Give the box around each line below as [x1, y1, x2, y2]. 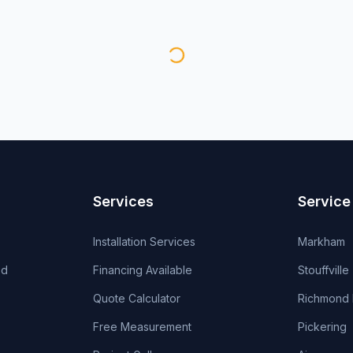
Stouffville [297, 263, 349, 277]
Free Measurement [93, 320, 192, 333]
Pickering [297, 320, 347, 333]
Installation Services [93, 235, 196, 248]
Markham [297, 235, 345, 248]
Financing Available [93, 263, 193, 277]
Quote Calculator [93, 292, 181, 305]
